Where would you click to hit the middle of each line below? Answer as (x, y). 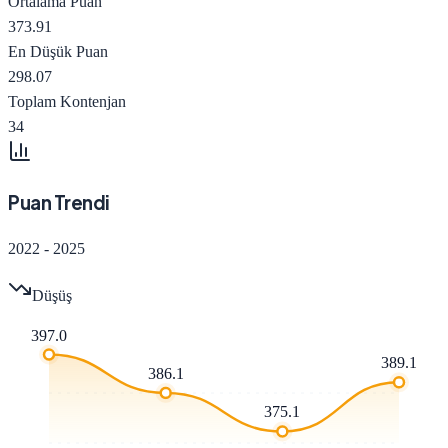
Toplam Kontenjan (67, 101)
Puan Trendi (58, 203)
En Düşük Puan (58, 51)
